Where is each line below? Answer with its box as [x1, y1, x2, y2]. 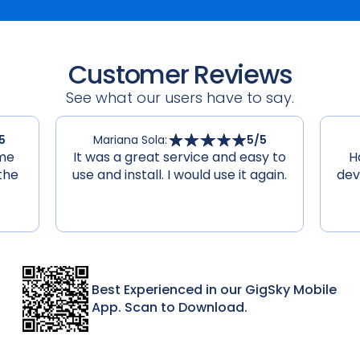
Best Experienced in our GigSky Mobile [92, 280, 337, 300]
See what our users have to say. [66, 88, 294, 108]
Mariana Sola [92, 132, 165, 149]
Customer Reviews [67, 56, 292, 93]
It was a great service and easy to [73, 148, 287, 167]
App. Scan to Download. [92, 298, 247, 317]
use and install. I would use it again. [72, 166, 288, 185]
